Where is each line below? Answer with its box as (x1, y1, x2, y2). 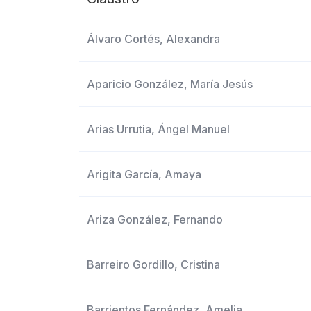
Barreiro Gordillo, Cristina (87, 258, 221, 271)
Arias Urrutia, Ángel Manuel (87, 122, 230, 136)
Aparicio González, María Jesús (87, 77, 253, 91)
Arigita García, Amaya (87, 167, 202, 181)
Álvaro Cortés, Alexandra (87, 32, 221, 46)
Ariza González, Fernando (87, 212, 224, 226)
